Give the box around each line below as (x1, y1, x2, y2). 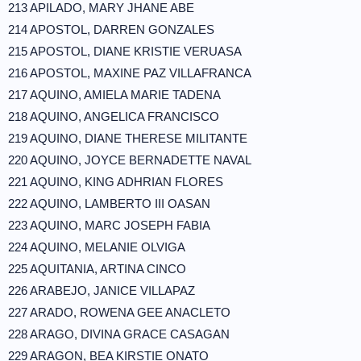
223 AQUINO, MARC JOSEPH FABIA (8, 218, 210, 232)
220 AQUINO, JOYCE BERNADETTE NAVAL (8, 153, 251, 167)
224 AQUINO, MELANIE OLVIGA (8, 240, 185, 254)
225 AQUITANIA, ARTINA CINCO (8, 262, 186, 276)
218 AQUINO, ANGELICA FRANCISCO (8, 110, 219, 123)
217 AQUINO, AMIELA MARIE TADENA (8, 88, 221, 102)
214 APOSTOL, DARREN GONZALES (8, 23, 214, 36)
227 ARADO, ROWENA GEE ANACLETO (8, 305, 230, 319)
